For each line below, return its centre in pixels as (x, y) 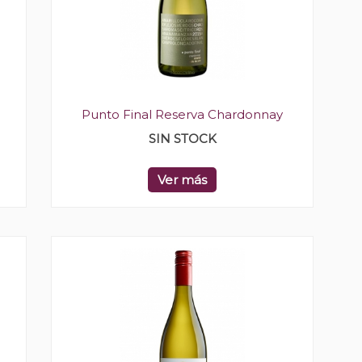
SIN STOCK (182, 139)
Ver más (182, 180)
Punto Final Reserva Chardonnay (182, 114)
